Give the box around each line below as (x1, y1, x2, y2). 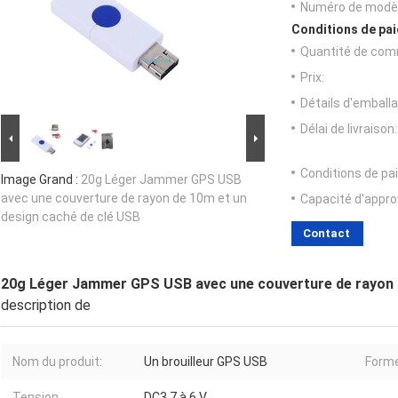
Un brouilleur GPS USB (144, 354, 267, 370)
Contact (303, 227, 350, 241)
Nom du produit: (12, 354, 102, 370)
